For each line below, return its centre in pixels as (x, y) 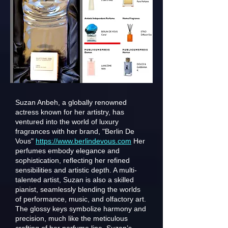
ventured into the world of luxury (67, 122)
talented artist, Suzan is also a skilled (75, 180)
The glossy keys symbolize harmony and (81, 209)
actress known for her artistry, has (70, 112)
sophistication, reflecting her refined (73, 160)
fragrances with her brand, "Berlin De (75, 131)
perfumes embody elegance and (67, 151)
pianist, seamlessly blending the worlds (78, 189)
